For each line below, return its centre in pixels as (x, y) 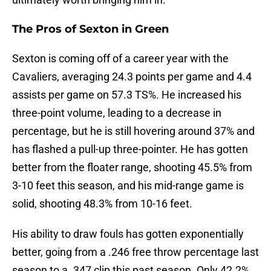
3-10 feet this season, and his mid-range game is (128, 186)
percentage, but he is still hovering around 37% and (133, 131)
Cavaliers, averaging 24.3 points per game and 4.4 (132, 77)
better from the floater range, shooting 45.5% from (132, 168)
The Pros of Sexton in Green (90, 29)
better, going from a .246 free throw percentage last (135, 252)
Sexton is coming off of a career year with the (120, 59)
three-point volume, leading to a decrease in (117, 113)
